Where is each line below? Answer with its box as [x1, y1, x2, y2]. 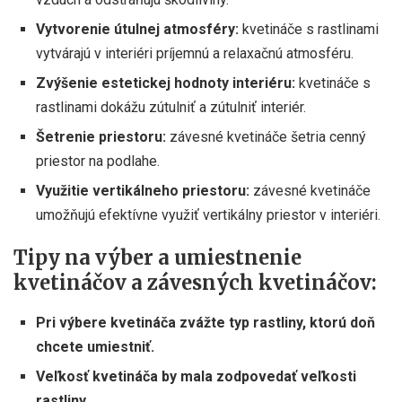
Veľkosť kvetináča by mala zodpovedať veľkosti [36, 367, 356, 385]
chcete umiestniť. [36, 337, 154, 355]
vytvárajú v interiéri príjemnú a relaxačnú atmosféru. [36, 44, 354, 62]
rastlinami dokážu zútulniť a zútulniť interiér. [36, 98, 306, 116]
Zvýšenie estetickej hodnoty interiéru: [36, 74, 295, 92]
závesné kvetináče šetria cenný [166, 127, 366, 145]
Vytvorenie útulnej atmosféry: [36, 20, 239, 38]
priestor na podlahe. [36, 152, 160, 170]
